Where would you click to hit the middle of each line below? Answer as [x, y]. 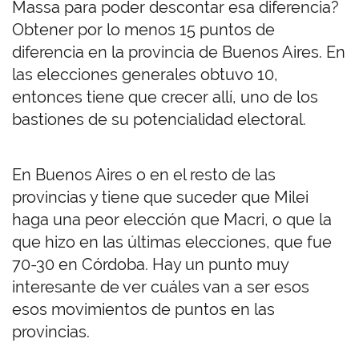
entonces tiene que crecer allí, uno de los [165, 97]
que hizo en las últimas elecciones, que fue [172, 242]
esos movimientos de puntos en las [143, 310]
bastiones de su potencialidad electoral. [159, 120]
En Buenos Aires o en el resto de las [144, 175]
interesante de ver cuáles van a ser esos [161, 287]
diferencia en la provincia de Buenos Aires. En [179, 52]
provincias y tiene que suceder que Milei [160, 198]
